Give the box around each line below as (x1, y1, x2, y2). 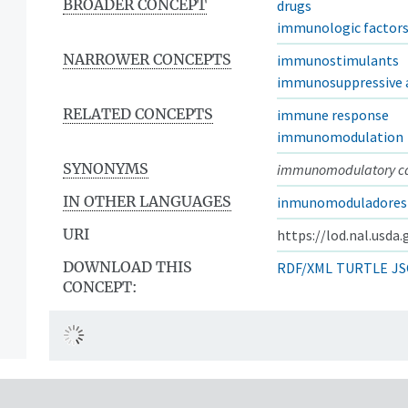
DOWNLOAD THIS (63, 257, 192, 276)
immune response (277, 105, 389, 124)
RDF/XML (277, 258, 332, 277)
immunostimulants (277, 50, 399, 69)
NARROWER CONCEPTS (63, 49, 231, 68)
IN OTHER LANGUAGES (63, 191, 231, 210)
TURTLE (336, 258, 388, 277)
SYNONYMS (63, 158, 148, 178)
